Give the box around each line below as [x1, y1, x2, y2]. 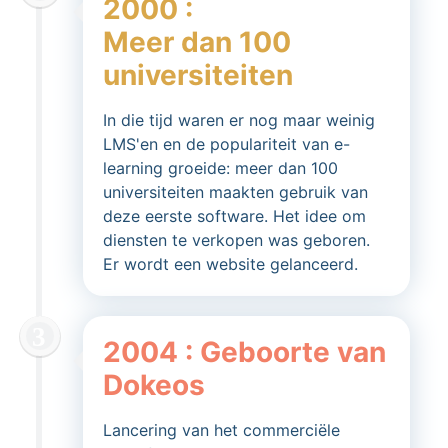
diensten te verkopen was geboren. [103, 230, 370, 250]
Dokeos [103, 368, 205, 402]
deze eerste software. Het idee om [103, 206, 366, 226]
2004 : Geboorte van [103, 335, 386, 369]
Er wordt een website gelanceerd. [103, 254, 358, 274]
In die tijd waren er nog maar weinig [103, 110, 375, 130]
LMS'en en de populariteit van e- [103, 134, 350, 154]
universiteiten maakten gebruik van [103, 182, 368, 202]
